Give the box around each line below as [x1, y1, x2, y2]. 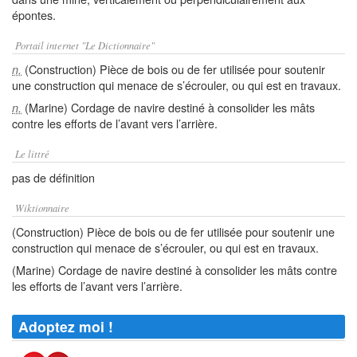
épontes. [12, 6, 56, 23]
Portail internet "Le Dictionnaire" [15, 38, 155, 52]
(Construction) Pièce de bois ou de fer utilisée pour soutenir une [12, 223, 335, 240]
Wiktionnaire [15, 201, 69, 214]
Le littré [15, 147, 49, 160]
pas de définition [12, 169, 95, 186]
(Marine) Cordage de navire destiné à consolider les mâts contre [12, 261, 337, 278]
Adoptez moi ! [18, 316, 113, 336]
